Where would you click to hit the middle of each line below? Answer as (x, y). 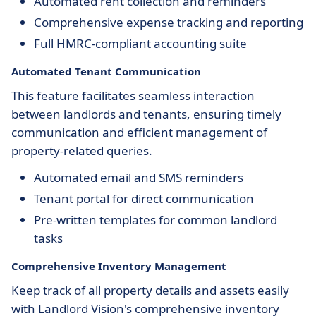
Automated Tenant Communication (106, 71)
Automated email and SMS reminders (139, 177)
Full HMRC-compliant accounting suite (140, 43)
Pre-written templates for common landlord (156, 220)
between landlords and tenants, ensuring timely (146, 114)
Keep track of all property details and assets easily (150, 290)
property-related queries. (82, 151)
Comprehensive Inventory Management (119, 266)
